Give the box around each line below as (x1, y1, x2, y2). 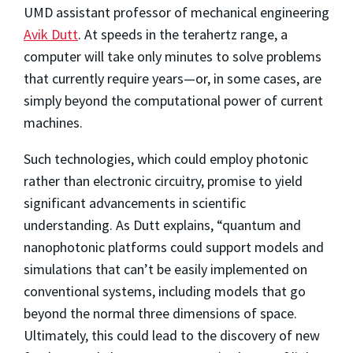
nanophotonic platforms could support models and (24, 237, 324, 256)
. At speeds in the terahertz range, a (78, 24, 288, 43)
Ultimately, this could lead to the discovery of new (24, 325, 320, 344)
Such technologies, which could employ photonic (24, 149, 308, 168)
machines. (24, 113, 83, 132)
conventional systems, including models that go (24, 281, 306, 300)
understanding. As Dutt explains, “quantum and (24, 215, 301, 234)
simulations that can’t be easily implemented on (24, 259, 307, 278)
